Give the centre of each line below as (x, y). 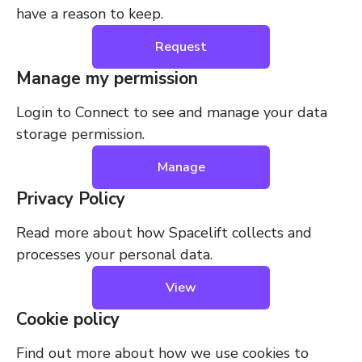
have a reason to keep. (90, 14)
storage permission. (80, 134)
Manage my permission (107, 78)
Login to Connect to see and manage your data (172, 112)
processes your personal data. (114, 255)
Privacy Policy (71, 199)
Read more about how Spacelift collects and (164, 233)
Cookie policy (68, 319)
